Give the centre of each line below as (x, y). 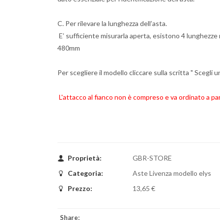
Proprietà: (85, 158)
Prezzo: (80, 188)
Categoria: (85, 173)
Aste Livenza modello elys (171, 173)
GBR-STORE (151, 158)
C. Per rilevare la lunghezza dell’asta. (112, 23)
